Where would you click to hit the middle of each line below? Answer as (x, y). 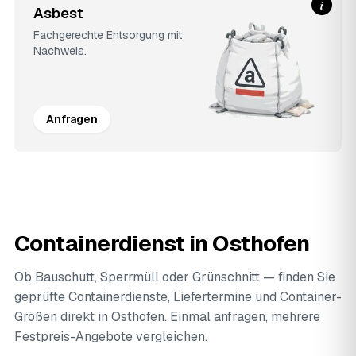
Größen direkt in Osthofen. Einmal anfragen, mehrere (167, 317)
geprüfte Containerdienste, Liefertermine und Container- (178, 297)
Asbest (58, 13)
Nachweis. (60, 51)
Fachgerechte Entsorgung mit (108, 35)
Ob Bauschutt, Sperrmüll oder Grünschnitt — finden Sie (175, 277)
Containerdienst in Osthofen (162, 243)
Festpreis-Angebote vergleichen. (111, 337)
